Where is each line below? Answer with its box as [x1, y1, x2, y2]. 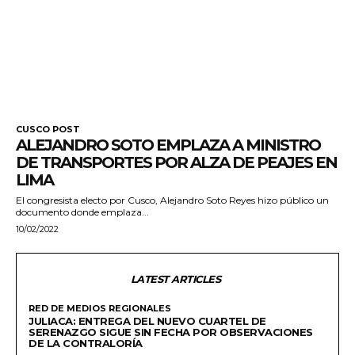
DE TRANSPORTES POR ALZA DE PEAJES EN [16, 153, 337, 173]
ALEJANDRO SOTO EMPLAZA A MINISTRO [16, 136, 320, 155]
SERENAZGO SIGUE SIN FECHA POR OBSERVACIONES [29, 326, 313, 339]
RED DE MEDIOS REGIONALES [29, 303, 171, 315]
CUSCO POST [16, 124, 80, 136]
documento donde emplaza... [16, 206, 149, 219]
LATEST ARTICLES [130, 273, 221, 286]
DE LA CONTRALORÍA [29, 337, 143, 350]
